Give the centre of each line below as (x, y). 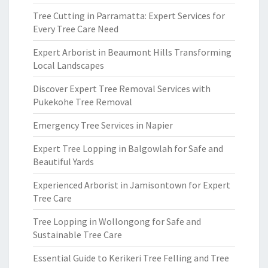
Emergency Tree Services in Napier (103, 125)
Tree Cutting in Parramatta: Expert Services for (129, 16)
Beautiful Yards (63, 162)
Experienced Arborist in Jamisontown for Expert (132, 185)
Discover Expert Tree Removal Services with (122, 89)
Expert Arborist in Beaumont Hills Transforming (132, 52)
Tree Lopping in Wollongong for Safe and (117, 221)
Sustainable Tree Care (77, 234)
